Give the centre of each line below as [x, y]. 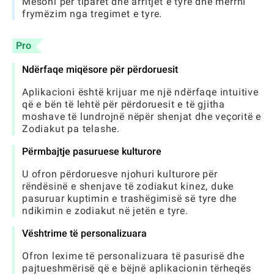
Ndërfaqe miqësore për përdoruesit [100, 69]
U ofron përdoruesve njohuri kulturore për [120, 174]
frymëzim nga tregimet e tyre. [92, 14]
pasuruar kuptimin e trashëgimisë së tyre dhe [130, 198]
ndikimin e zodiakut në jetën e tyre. [105, 211]
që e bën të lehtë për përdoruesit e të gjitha [124, 104]
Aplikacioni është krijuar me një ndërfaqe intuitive [140, 92]
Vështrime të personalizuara [84, 233]
